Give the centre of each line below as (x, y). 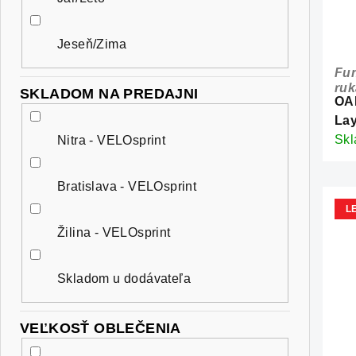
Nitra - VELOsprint (112, 141)
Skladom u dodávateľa (124, 279)
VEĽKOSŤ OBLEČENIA (101, 329)
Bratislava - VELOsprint (127, 187)
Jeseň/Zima (92, 44)
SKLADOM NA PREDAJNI (109, 93)
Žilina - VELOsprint (114, 233)
